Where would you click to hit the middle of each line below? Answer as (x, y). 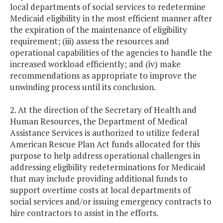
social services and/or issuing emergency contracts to (111, 202)
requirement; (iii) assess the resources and (90, 41)
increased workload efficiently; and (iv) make (95, 64)
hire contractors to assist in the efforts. (84, 213)
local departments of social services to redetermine (108, 7)
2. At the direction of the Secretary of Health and (103, 110)
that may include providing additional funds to (99, 179)
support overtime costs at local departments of (100, 190)
